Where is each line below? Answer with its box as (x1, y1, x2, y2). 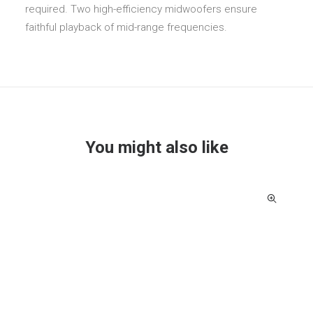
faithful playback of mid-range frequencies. (25, 21, 227, 34)
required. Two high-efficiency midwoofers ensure (25, 3, 257, 15)
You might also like (85, 138, 228, 157)
